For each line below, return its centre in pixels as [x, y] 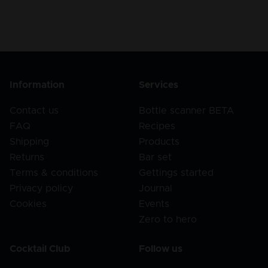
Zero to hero [168, 219]
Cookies [28, 204]
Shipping [29, 141]
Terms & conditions [54, 173]
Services [159, 85]
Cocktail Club [40, 249]
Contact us [34, 110]
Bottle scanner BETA [186, 110]
